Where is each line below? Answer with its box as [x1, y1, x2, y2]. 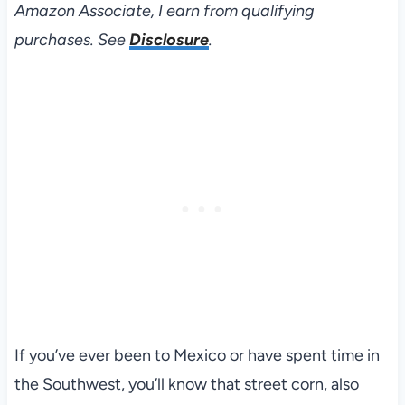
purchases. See [14, 30, 129, 51]
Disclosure [128, 30, 209, 51]
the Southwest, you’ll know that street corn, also [14, 374, 359, 395]
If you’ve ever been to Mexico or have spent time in [14, 345, 380, 366]
